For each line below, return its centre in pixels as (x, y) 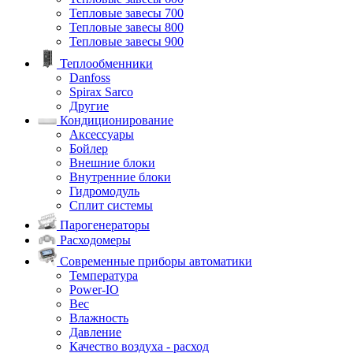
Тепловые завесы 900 (126, 42)
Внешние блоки (112, 163)
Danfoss (90, 78)
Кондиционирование (115, 121)
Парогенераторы (103, 225)
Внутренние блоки (120, 177)
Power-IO (94, 289)
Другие (89, 106)
